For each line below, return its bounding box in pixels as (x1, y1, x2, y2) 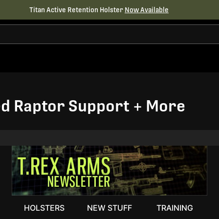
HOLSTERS (24, 203, 65, 213)
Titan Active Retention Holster (29, 6, 125, 14)
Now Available (125, 6, 169, 14)
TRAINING (156, 203, 193, 213)
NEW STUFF (87, 203, 132, 213)
